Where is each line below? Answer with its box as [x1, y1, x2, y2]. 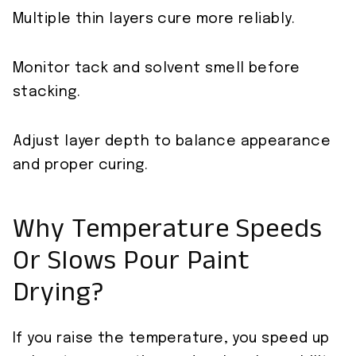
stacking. [13, 85, 81, 100]
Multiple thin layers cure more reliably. [13, 12, 295, 27]
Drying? [13, 274, 104, 320]
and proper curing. [13, 158, 149, 173]
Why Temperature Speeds [13, 211, 323, 257]
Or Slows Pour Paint [13, 242, 250, 288]
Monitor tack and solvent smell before [13, 61, 300, 76]
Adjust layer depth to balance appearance [13, 134, 331, 149]
